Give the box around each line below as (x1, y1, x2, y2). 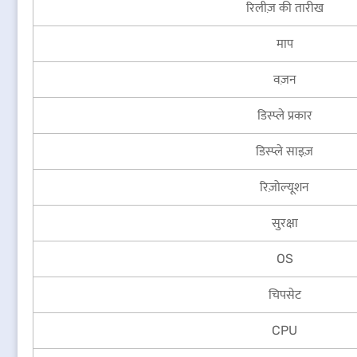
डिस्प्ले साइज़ (256, 143, 313, 159)
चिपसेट (268, 287, 301, 302)
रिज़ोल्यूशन (260, 179, 309, 194)
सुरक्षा (271, 215, 298, 230)
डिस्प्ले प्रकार (257, 108, 312, 123)
